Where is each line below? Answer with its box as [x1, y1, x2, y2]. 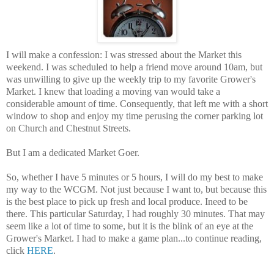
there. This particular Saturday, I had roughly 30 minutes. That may [6, 209, 265, 220]
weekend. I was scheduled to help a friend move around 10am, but [6, 62, 262, 73]
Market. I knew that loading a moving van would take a [6, 86, 220, 97]
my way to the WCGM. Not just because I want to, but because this [6, 184, 267, 195]
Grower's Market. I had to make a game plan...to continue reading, [6, 233, 262, 244]
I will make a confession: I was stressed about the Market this [6, 50, 242, 61]
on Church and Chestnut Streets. [6, 123, 131, 134]
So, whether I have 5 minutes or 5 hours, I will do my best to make [6, 172, 263, 183]
